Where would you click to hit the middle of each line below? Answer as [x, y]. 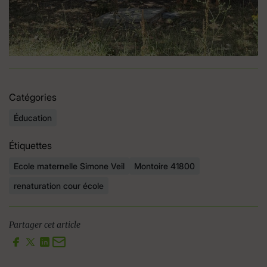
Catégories [33, 97]
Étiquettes [30, 146]
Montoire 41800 [164, 166]
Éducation [33, 118]
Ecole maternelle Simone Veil [69, 166]
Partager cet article [45, 225]
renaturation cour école [59, 186]
